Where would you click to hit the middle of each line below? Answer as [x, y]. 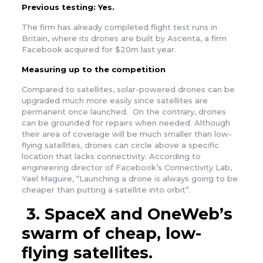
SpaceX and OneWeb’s [138, 214]
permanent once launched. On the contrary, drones [124, 111]
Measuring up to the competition [93, 69]
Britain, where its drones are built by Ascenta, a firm [124, 38]
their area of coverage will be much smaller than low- [127, 134]
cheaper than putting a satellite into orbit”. [106, 189]
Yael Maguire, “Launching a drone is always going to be [129, 178]
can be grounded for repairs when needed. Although [126, 122]
